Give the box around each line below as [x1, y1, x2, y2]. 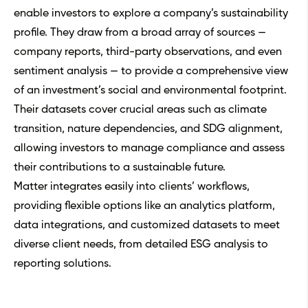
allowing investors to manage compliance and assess [14, 143, 285, 155]
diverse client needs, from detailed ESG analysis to [14, 239, 268, 251]
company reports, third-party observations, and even [14, 47, 282, 58]
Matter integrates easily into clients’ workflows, [14, 181, 250, 193]
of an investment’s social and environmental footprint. [14, 85, 287, 97]
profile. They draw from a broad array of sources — [14, 27, 266, 39]
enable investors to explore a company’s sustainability [14, 8, 288, 20]
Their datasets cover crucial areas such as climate [14, 104, 267, 116]
